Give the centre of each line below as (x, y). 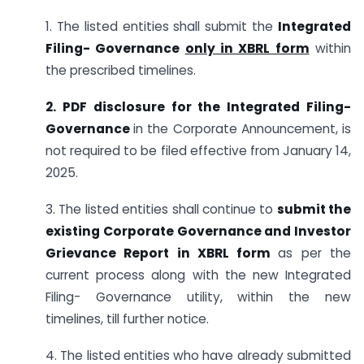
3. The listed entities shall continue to (161, 209)
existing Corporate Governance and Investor (198, 231)
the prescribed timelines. (121, 71)
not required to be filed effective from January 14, (198, 151)
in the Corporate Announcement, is (243, 129)
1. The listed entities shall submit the (162, 27)
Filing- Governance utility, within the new (198, 297)
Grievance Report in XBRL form (162, 253)
